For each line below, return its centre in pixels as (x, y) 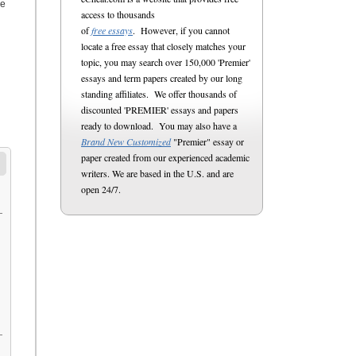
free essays (112, 30)
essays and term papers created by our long (162, 78)
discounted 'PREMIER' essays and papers (160, 110)
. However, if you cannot (181, 30)
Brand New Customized (126, 141)
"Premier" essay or (207, 141)
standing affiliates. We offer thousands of (159, 94)
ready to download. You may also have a (159, 126)
